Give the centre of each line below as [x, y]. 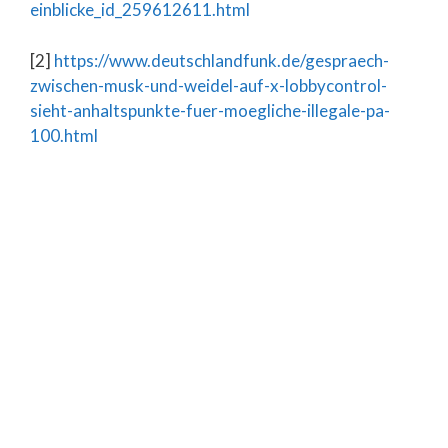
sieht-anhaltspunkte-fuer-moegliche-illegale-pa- [210, 110]
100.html [64, 135]
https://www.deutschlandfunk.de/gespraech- [221, 60]
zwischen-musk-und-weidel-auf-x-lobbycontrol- [208, 85]
